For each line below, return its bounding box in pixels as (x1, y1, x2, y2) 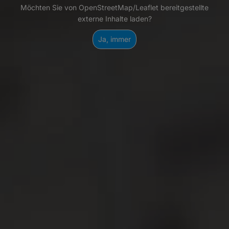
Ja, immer (98, 34, 131, 43)
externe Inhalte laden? (77, 14, 152, 23)
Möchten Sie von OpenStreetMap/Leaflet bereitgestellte (20, 3, 209, 12)
